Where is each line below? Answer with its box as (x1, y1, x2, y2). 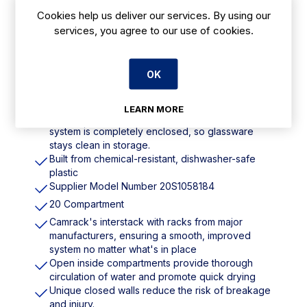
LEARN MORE (123, 103, 184, 114)
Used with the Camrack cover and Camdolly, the (49, 111, 267, 123)
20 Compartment (49, 197, 124, 210)
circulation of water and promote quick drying (49, 270, 256, 282)
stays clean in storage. (49, 138, 150, 151)
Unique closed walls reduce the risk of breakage (49, 284, 271, 296)
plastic (49, 166, 78, 178)
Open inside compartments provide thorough (49, 256, 253, 269)
